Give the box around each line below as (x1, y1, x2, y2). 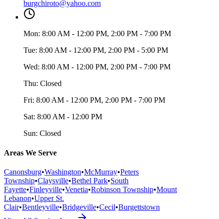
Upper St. (34, 194, 64, 202)
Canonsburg (4, 167, 42, 176)
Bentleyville (22, 202, 59, 211)
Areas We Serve (4, 148, 57, 157)
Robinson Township (91, 185, 153, 194)
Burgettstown (118, 202, 160, 211)
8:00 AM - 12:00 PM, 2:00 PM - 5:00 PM (39, 46, 168, 55)
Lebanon (4, 194, 31, 202)
